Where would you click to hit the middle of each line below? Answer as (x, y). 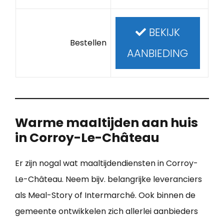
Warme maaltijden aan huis (106, 122)
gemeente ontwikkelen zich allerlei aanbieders (106, 211)
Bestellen (88, 42)
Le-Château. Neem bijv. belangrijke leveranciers (108, 179)
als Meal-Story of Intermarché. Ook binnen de (105, 195)
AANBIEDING (158, 53)
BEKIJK (163, 32)
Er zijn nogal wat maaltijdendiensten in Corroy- (106, 163)
